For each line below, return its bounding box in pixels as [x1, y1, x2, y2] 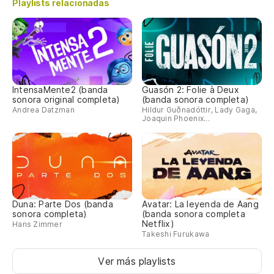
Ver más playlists [98, 255, 176, 268]
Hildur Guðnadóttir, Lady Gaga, [142, 105, 257, 114]
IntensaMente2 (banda [12, 84, 108, 95]
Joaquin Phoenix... [142, 113, 210, 123]
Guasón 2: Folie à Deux [142, 84, 239, 95]
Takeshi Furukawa [142, 229, 210, 239]
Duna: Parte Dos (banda [12, 199, 113, 210]
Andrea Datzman [12, 105, 75, 114]
